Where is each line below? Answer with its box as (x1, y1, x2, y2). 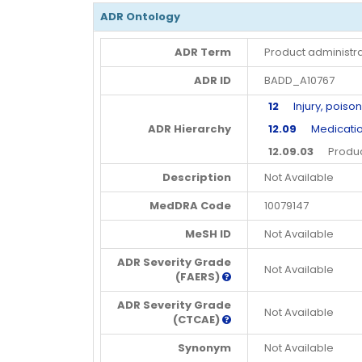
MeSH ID (185, 225, 231, 242)
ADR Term (175, 44, 231, 60)
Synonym (178, 339, 231, 356)
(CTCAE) (173, 311, 220, 327)
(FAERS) (175, 268, 220, 284)
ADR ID (194, 72, 231, 88)
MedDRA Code (149, 197, 231, 213)
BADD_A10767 (264, 72, 335, 88)
